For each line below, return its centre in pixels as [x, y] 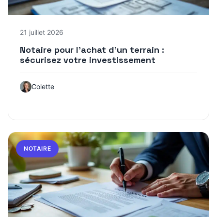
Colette [43, 87]
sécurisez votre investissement [88, 60]
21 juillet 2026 [42, 32]
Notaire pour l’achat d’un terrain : [92, 50]
